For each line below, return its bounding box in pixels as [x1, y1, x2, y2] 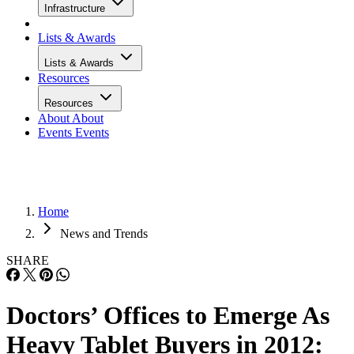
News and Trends [60, 227, 148, 240]
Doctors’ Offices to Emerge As [6, 301, 330, 330]
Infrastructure [44, 2, 108, 14]
